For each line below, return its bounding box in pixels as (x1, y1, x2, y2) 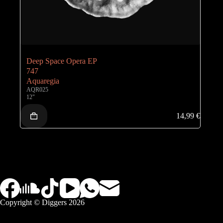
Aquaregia (26, 77, 59, 86)
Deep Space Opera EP (26, 57, 97, 66)
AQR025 (26, 86, 48, 94)
